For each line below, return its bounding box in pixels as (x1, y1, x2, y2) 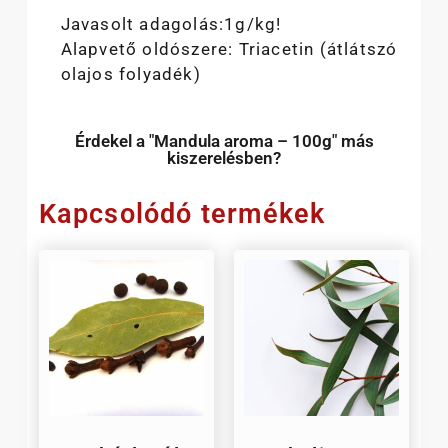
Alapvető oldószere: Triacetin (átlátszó (60, 39, 398, 60)
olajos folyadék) (60, 64, 201, 85)
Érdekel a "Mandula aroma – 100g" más (74, 130, 374, 151)
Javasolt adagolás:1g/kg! (60, 14, 282, 35)
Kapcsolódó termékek (38, 198, 326, 231)
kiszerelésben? (167, 147, 281, 168)
